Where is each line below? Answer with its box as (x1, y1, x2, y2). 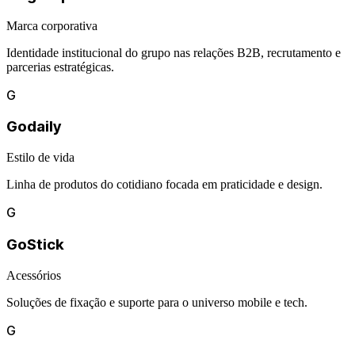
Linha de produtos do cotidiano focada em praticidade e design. (6, 177, 323, 192)
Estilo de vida (6, 151, 74, 165)
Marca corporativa (6, 18, 97, 32)
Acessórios (6, 268, 61, 282)
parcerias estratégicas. (6, 59, 114, 74)
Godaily (6, 117, 61, 136)
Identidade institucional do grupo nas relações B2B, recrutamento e (6, 45, 341, 59)
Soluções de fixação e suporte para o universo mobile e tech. (6, 295, 307, 309)
